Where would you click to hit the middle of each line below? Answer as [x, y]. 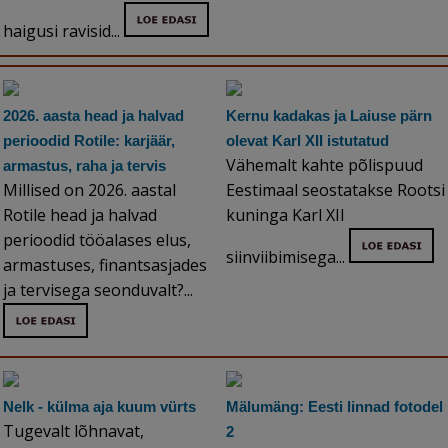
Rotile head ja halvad [80, 215]
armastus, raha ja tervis [84, 166]
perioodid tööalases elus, [97, 240]
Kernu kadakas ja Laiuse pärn [329, 116]
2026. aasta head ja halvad [93, 116]
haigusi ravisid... [63, 31]
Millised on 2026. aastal [89, 190]
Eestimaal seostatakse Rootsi [335, 190]
